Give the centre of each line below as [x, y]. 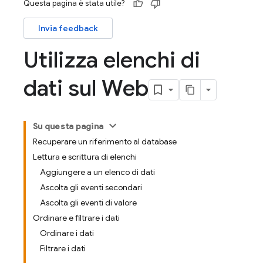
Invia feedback [68, 28]
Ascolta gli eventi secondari [91, 187]
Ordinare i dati [67, 233]
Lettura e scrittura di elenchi [85, 157]
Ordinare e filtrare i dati [76, 218]
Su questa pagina [68, 126]
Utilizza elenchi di [112, 60]
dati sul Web [86, 88]
